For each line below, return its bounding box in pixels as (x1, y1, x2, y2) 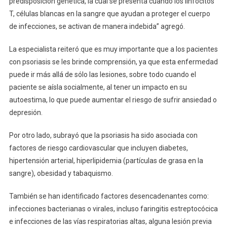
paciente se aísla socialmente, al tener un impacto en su (9, 83, 187, 91)
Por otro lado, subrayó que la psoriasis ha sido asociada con (9, 131, 198, 139)
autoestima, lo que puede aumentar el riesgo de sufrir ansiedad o (9, 95, 217, 104)
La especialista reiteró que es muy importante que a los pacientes (9, 45, 218, 53)
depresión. (9, 108, 43, 117)
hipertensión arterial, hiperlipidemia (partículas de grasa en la (9, 156, 203, 165)
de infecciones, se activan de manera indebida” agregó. (9, 22, 185, 30)
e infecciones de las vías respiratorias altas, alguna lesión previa (9, 217, 212, 225)
